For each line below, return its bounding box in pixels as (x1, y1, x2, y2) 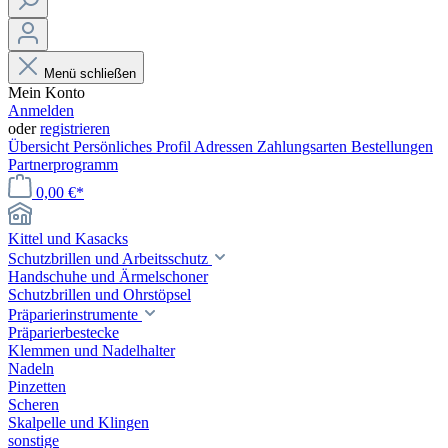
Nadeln (8, 360, 54, 377)
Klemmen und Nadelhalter (8, 342, 175, 359)
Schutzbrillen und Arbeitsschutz (8, 250, 212, 267)
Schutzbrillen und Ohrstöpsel (8, 286, 191, 303)
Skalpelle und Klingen (8, 414, 149, 431)
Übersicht (8, 138, 73, 155)
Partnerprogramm (8, 156, 118, 173)
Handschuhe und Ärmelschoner (8, 268, 208, 285)
